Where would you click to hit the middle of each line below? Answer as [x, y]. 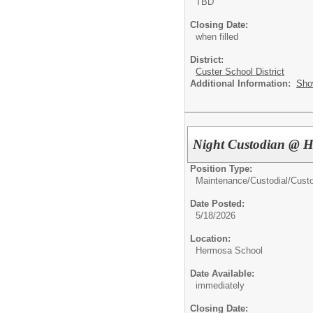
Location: [210, 238]
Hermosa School [229, 250]
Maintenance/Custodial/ [243, 180]
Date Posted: [217, 203]
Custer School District [240, 72]
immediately [220, 285]
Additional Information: [243, 83]
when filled [217, 37]
